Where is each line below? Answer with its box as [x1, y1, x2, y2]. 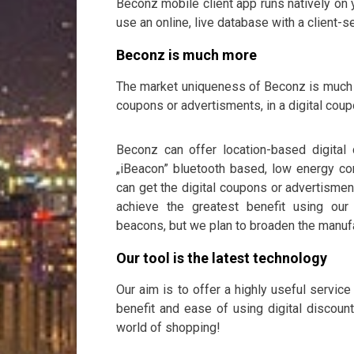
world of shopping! [116, 320, 220, 335]
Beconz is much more [116, 47, 257, 63]
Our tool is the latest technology [116, 250, 327, 266]
